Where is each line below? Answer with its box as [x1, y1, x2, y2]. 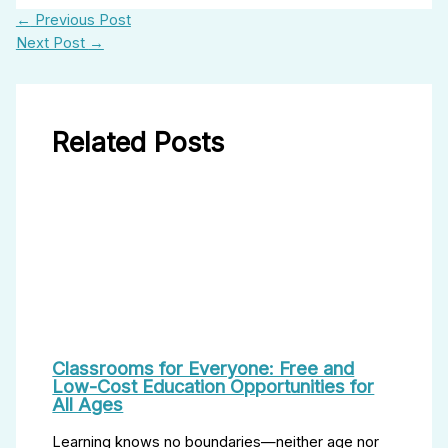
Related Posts [52, 125, 225, 159]
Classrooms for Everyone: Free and [52, 356, 355, 379]
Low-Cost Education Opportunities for [52, 374, 375, 397]
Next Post [15, 34, 89, 52]
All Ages [52, 392, 124, 415]
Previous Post [30, 11, 131, 29]
